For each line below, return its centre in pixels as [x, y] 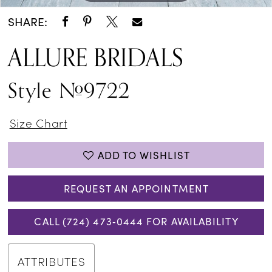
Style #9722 [69, 91]
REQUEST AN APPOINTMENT [136, 188]
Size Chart [38, 122]
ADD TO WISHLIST [144, 155]
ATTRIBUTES [52, 261]
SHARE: [28, 22]
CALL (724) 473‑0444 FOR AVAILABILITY [136, 222]
